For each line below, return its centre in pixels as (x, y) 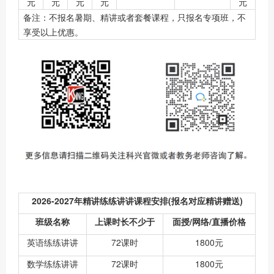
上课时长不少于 (125, 222)
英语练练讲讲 (53, 243)
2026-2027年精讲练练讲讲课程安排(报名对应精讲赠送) (137, 201)
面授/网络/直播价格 (209, 222)
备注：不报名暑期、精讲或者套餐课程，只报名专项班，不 (135, 17)
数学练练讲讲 (53, 264)
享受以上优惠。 (53, 31)
